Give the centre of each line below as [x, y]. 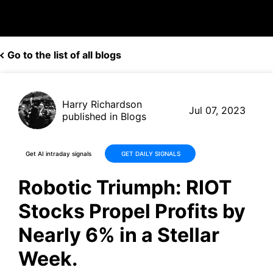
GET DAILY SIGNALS [151, 153]
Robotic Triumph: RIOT [125, 188]
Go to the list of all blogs [64, 55]
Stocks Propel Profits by [132, 211]
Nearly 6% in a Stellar [119, 235]
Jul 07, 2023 [217, 110]
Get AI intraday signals [58, 153]
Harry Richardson [102, 104]
